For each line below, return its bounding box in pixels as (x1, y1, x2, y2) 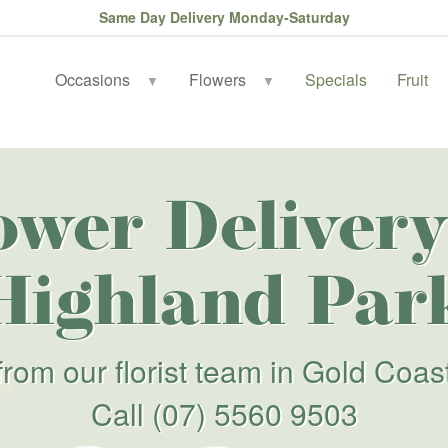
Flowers (189, 68, 247, 91)
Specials (305, 68, 368, 91)
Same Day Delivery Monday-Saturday (98, 7, 350, 27)
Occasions (55, 68, 131, 91)
